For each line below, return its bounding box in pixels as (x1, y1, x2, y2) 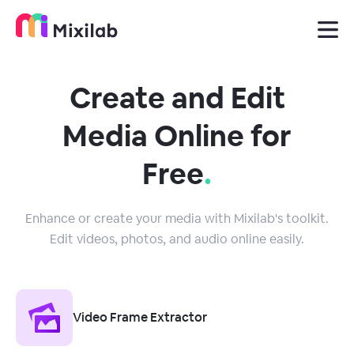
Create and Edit (69, 79, 285, 117)
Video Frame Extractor (73, 309, 207, 326)
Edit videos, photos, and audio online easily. (50, 231, 304, 247)
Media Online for (62, 117, 292, 155)
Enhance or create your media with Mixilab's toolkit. (25, 210, 329, 227)
